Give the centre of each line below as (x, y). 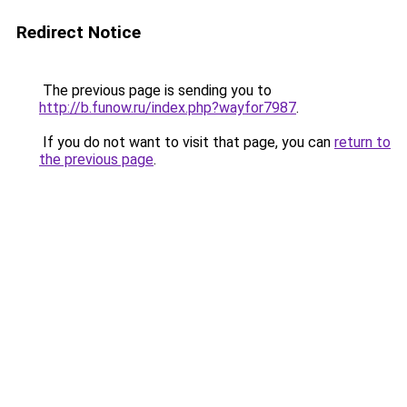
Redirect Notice (79, 32)
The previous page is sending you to (155, 90)
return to (362, 142)
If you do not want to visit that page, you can (187, 142)
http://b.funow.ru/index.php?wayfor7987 (168, 108)
